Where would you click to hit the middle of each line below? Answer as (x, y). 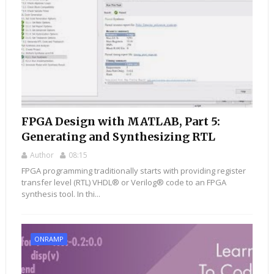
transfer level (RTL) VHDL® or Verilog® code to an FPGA (124, 183)
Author (42, 155)
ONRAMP (49, 239)
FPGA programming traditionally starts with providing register (133, 171)
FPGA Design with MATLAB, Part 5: (120, 122)
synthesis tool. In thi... (61, 194)
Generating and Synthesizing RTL (118, 137)
